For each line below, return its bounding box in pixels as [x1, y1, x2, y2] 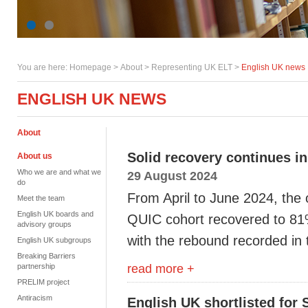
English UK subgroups [17, 236, 91, 244]
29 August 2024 [127, 168, 217, 183]
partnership [17, 262, 55, 270]
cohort [162, 212, 208, 227]
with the [127, 233, 179, 248]
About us [17, 151, 52, 161]
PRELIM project [17, 278, 69, 286]
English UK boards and [17, 210, 93, 218]
